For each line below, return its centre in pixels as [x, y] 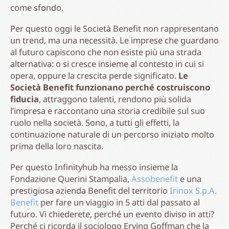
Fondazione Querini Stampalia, [71, 178]
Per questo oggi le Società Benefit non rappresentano [114, 28]
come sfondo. [37, 7]
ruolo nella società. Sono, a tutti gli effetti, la [95, 122]
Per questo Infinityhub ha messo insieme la [94, 167]
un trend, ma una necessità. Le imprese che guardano [114, 40]
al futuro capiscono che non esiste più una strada [106, 52]
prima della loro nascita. [57, 146]
